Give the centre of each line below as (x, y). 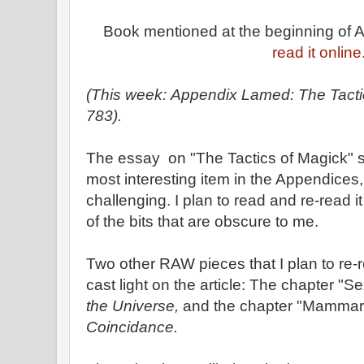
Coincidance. (132, 327)
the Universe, (134, 306)
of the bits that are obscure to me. (202, 221)
